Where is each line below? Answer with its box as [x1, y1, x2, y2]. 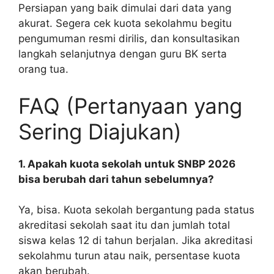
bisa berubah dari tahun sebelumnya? [18, 172, 214, 185]
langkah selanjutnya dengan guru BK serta [18, 48, 227, 61]
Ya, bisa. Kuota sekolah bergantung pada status [18, 204, 254, 217]
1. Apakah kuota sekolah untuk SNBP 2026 [18, 157, 235, 170]
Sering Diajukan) [18, 118, 182, 144]
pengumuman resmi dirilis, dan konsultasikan [18, 32, 240, 45]
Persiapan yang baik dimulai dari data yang [18, 2, 231, 15]
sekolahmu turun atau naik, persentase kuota [18, 250, 240, 262]
